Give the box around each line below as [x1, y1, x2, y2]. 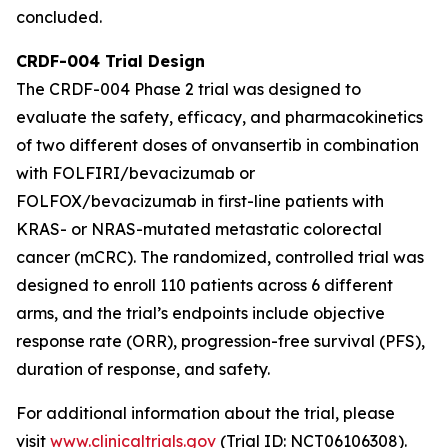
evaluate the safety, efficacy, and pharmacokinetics [16, 107, 423, 127]
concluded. [16, 7, 102, 27]
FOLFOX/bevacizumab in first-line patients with [16, 191, 384, 211]
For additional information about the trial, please [16, 403, 395, 423]
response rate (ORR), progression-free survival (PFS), [16, 331, 425, 351]
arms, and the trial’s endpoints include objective [16, 303, 385, 323]
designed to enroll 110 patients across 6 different [16, 275, 393, 295]
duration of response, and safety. [16, 359, 270, 379]
